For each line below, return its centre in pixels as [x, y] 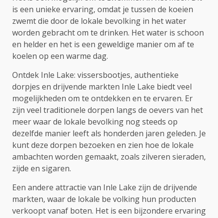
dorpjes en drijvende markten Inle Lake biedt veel [102, 87]
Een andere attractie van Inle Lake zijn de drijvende [105, 188]
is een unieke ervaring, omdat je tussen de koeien [103, 9]
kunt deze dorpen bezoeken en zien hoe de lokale [103, 145]
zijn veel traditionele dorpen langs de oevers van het [108, 110]
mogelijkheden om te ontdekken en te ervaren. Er [102, 99]
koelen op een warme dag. [60, 56]
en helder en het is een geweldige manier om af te [103, 45]
